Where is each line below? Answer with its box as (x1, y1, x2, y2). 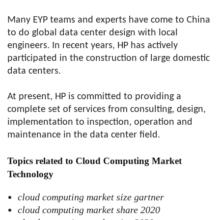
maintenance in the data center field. (7, 130, 160, 140)
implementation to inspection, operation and (7, 117, 192, 127)
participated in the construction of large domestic (7, 54, 210, 63)
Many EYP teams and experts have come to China (7, 15, 210, 25)
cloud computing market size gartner (18, 192, 164, 202)
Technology (7, 169, 54, 179)
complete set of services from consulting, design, (7, 105, 206, 114)
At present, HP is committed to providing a (7, 92, 181, 102)
